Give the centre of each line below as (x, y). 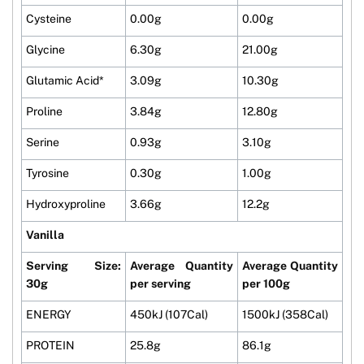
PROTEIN (50, 346)
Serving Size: (74, 266)
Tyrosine (48, 173)
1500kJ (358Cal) (285, 315)
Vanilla (45, 235)
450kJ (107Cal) (169, 315)
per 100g (266, 284)
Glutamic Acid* (65, 81)
